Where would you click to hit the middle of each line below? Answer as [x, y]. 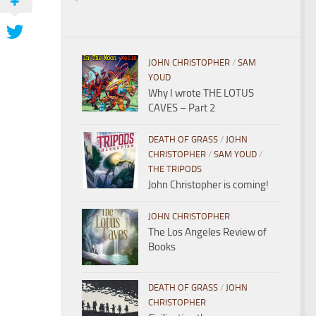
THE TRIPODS [175, 169]
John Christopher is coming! [208, 185]
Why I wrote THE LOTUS [201, 93]
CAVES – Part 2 [182, 108]
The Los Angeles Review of [207, 232]
